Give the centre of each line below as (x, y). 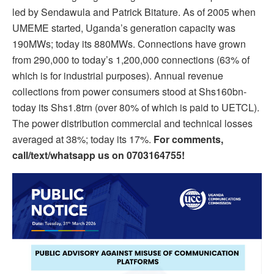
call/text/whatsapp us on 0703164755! (98, 155)
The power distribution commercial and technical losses (132, 124)
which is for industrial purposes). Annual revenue (118, 76)
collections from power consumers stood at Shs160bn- (129, 92)
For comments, (188, 139)
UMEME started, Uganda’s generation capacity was (124, 28)
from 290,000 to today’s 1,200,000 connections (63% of (131, 60)
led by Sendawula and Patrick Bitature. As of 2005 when (134, 12)
